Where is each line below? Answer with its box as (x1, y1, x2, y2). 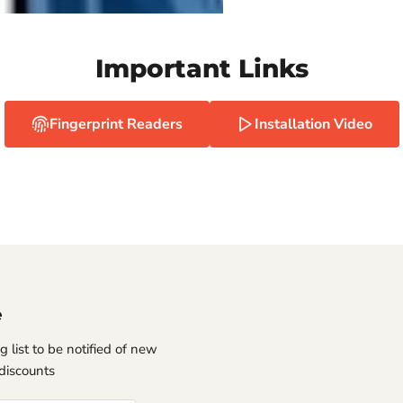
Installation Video (254, 114, 372, 135)
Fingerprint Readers (49, 114, 183, 135)
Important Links (94, 53, 309, 85)
